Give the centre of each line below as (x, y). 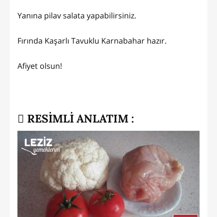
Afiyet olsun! (40, 66)
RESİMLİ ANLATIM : (79, 118)
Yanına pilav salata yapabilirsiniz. (77, 15)
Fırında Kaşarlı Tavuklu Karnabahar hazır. (92, 40)
